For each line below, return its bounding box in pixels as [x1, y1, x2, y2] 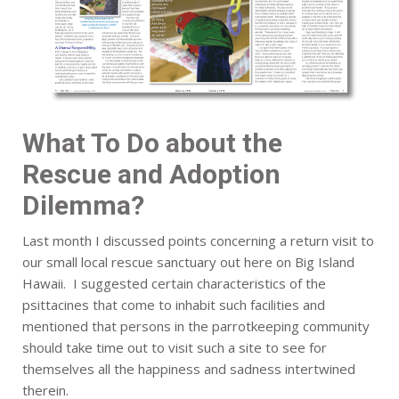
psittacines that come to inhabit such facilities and [22, 296, 325, 314]
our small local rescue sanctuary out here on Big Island [22, 253, 354, 272]
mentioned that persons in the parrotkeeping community [22, 317, 370, 336]
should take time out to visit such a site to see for [22, 338, 327, 357]
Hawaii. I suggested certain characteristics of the [22, 274, 326, 293]
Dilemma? [22, 190, 144, 222]
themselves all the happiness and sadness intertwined [22, 360, 355, 379]
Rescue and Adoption [22, 159, 281, 191]
